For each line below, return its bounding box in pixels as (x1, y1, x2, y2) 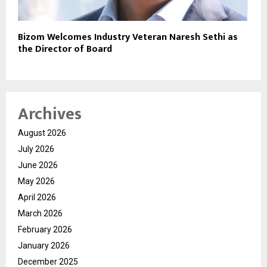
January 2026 (18, 240, 70, 250)
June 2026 (18, 160, 58, 170)
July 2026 (18, 144, 54, 154)
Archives (18, 100, 82, 128)
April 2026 (18, 192, 56, 202)
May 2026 (18, 176, 55, 186)
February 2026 (18, 224, 72, 234)
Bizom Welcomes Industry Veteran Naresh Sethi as (18, 29, 238, 45)
